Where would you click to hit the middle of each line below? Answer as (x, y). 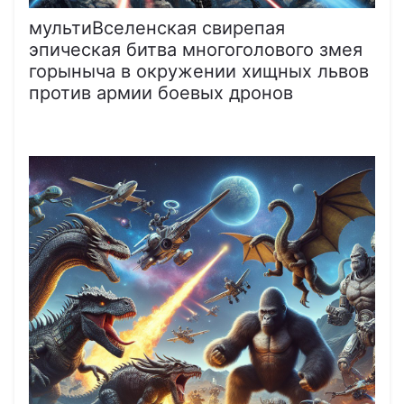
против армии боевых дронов (161, 92)
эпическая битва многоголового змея (196, 49)
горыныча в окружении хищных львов (199, 71)
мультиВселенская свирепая (157, 28)
